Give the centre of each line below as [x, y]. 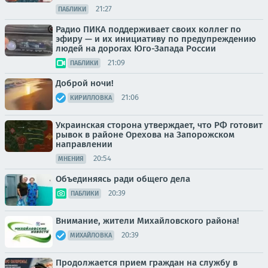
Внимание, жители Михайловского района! [147, 220]
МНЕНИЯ [71, 159]
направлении [84, 144]
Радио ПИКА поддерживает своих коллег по [148, 29]
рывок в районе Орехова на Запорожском [145, 134]
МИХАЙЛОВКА [91, 235]
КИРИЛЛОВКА [91, 98]
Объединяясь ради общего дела [123, 179]
